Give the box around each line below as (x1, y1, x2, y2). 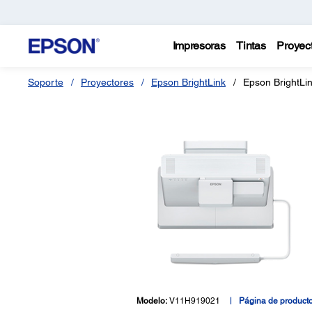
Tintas (236, 39, 266, 52)
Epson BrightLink (151, 77, 226, 88)
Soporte (28, 77, 63, 88)
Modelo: (136, 295, 169, 306)
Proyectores (81, 77, 134, 88)
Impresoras (172, 39, 226, 52)
